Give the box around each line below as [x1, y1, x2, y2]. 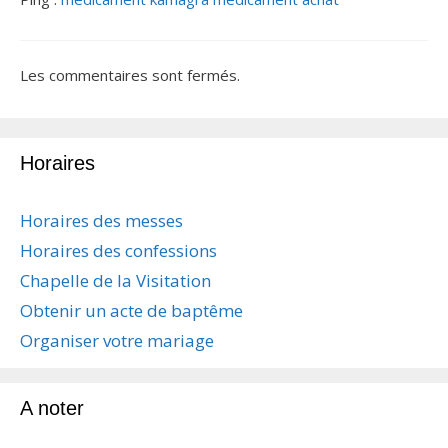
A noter [20, 397, 84, 420]
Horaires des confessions [20, 239, 217, 263]
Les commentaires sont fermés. [20, 64, 240, 85]
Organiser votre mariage [20, 329, 214, 353]
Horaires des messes [20, 209, 183, 233]
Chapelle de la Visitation [20, 269, 211, 293]
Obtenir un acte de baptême [20, 299, 243, 323]
